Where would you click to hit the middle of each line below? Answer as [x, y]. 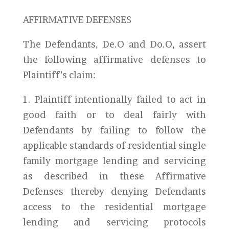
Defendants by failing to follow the [114, 130]
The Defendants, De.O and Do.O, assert [114, 44]
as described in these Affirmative [114, 176]
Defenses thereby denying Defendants [114, 191]
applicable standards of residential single [114, 145]
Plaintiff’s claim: [59, 75]
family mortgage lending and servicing [114, 161]
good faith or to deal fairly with [114, 115]
